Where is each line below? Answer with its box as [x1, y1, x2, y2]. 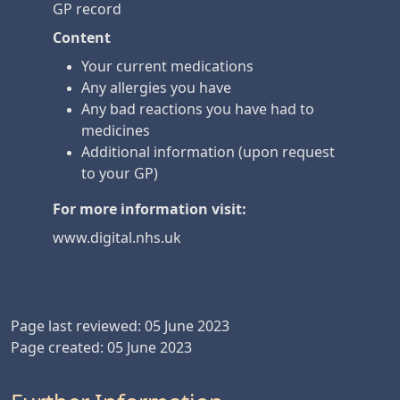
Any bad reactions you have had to [81, 102, 314, 116]
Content [53, 30, 111, 45]
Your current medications [81, 59, 254, 73]
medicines [81, 123, 150, 137]
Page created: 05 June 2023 [11, 340, 192, 354]
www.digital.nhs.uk [53, 230, 181, 245]
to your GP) [81, 166, 158, 180]
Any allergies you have [81, 80, 231, 95]
